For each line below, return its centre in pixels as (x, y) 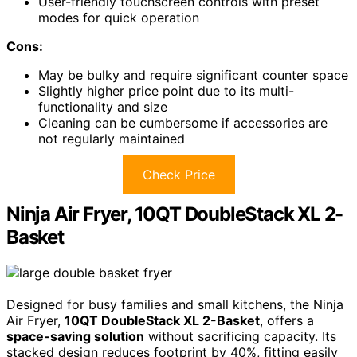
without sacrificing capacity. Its (240, 337)
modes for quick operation (119, 18)
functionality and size (103, 107)
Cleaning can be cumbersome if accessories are (183, 123)
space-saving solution (75, 337)
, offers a (287, 321)
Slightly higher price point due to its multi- (166, 91)
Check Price (178, 175)
